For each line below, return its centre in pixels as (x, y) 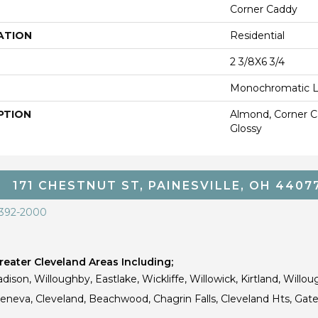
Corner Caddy (264, 9)
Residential (257, 35)
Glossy (246, 128)
